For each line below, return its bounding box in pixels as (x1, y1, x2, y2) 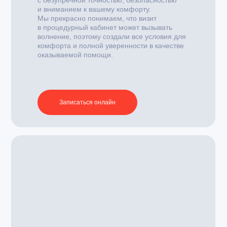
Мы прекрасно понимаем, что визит (37, 14, 157, 22)
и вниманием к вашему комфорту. (37, 5, 151, 13)
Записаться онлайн (59, 99, 116, 106)
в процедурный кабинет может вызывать (37, 23, 172, 31)
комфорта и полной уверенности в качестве (37, 42, 184, 50)
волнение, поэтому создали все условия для (37, 32, 186, 41)
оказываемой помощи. (37, 51, 113, 59)
